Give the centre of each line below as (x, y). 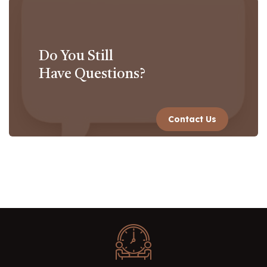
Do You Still (76, 57)
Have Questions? (92, 75)
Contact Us (192, 119)
